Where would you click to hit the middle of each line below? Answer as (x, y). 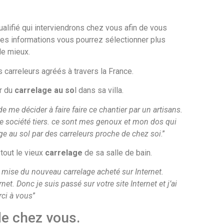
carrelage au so (44, 90)
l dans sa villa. (99, 90)
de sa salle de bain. (117, 152)
